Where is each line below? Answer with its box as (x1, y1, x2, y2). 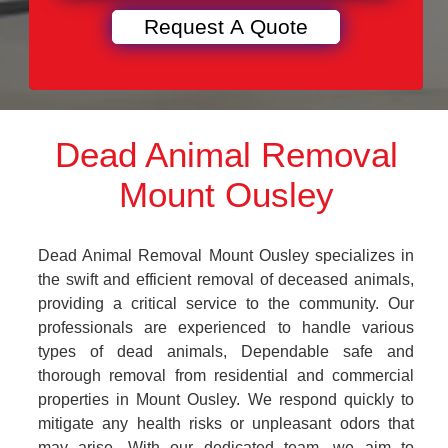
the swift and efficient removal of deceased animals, (38, 271, 414, 288)
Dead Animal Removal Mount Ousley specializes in (38, 247, 414, 264)
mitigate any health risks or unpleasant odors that (38, 415, 414, 432)
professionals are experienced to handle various (38, 319, 414, 336)
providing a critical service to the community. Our (38, 295, 414, 312)
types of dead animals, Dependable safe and (38, 343, 414, 360)
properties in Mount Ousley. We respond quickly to (38, 391, 414, 408)
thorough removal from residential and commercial (38, 367, 414, 384)
